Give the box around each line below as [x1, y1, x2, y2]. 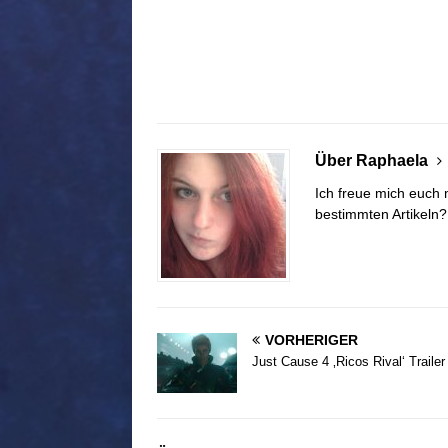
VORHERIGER [265, 332, 358, 349]
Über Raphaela [315, 152, 432, 170]
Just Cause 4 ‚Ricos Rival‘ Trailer [252, 354, 445, 370]
